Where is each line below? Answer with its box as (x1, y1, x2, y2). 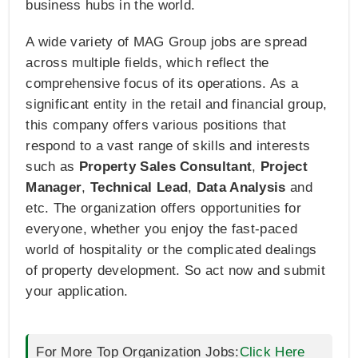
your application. (26, 284, 129, 300)
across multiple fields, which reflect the (26, 55, 269, 71)
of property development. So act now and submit (26, 263, 326, 279)
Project (260, 159, 308, 175)
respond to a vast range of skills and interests (26, 138, 311, 154)
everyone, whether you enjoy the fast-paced (26, 221, 297, 237)
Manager (26, 180, 82, 196)
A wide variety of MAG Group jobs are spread (26, 34, 308, 50)
